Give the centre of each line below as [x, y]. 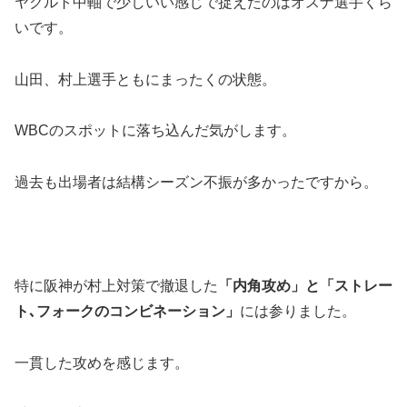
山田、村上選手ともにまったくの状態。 [145, 79]
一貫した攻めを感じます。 [102, 362]
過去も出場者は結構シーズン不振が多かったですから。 [196, 183]
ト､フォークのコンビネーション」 [127, 311]
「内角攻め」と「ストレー [305, 285]
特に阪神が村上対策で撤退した [116, 285]
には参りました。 [298, 311]
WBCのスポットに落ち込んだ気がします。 [155, 131]
